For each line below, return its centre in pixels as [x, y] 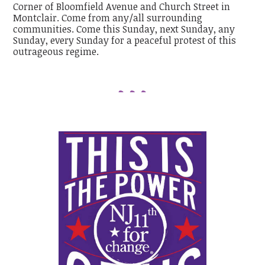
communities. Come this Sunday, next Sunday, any [124, 29]
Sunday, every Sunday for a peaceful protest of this [125, 41]
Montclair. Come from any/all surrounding [108, 18]
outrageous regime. [56, 52]
